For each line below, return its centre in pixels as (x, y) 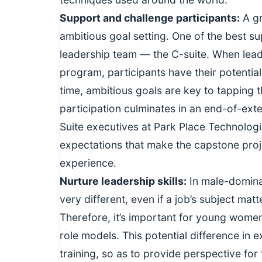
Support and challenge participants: (150, 18)
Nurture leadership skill (119, 181)
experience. (88, 163)
